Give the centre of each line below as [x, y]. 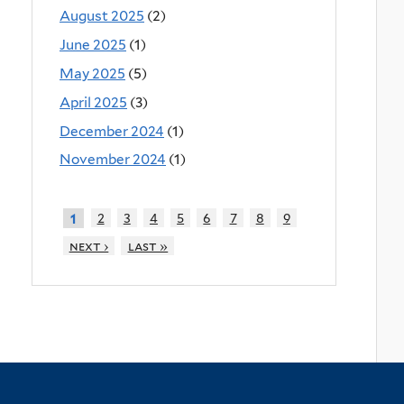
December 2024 [112, 131]
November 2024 [113, 160]
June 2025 [93, 45]
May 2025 [92, 73]
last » [148, 246]
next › [89, 246]
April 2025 [93, 102]
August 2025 [102, 16]
